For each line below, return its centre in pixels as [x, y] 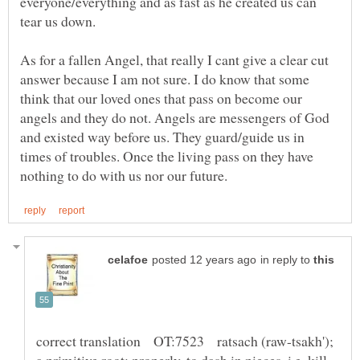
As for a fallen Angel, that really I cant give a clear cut [174, 59]
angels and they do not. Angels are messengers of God [175, 117]
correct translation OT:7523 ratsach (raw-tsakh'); [185, 340]
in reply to [287, 260]
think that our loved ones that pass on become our [161, 98]
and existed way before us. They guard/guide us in [162, 136]
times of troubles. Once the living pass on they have [167, 155]
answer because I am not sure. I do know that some [165, 78]
